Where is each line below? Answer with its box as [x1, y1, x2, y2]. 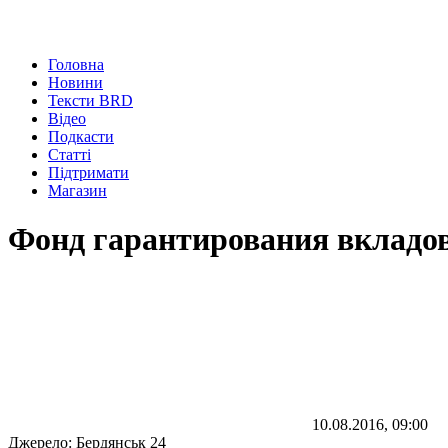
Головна [48, 56, 104, 73]
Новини [48, 74, 103, 91]
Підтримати [48, 164, 129, 181]
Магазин [48, 182, 107, 199]
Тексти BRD [48, 92, 133, 109]
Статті [48, 146, 91, 163]
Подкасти [48, 128, 114, 145]
